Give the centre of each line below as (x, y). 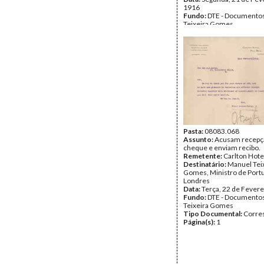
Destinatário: (205, 164)
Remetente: (203, 156)
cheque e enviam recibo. (222, 148)
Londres (197, 181)
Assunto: (199, 139)
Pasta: (194, 131)
